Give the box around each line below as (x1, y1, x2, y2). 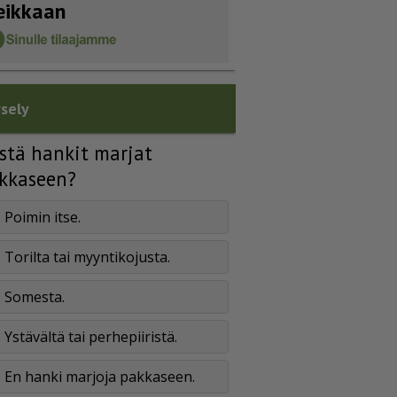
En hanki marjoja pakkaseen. (4, 366, 195, 386)
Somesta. (4, 286, 65, 307)
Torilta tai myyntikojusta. (4, 246, 170, 267)
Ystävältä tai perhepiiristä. (4, 326, 177, 346)
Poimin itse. (4, 206, 81, 227)
